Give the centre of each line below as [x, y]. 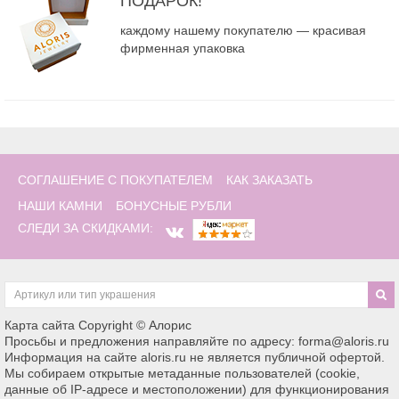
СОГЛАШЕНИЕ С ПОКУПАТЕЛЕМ [115, 179]
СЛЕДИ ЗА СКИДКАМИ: [85, 228]
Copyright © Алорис [135, 326]
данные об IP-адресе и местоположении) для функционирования [197, 390]
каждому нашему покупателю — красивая [243, 31]
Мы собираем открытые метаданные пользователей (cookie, [182, 374]
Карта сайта [40, 326]
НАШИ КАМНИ [60, 205]
